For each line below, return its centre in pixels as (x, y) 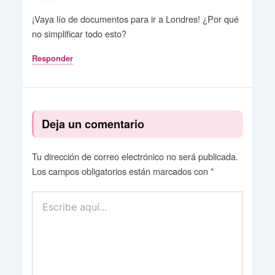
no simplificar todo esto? (79, 33)
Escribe (45, 197)
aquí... (43, 210)
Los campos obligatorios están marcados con (121, 171)
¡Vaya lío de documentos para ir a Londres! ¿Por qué (135, 18)
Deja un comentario (93, 124)
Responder (52, 58)
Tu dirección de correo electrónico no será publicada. (135, 156)
